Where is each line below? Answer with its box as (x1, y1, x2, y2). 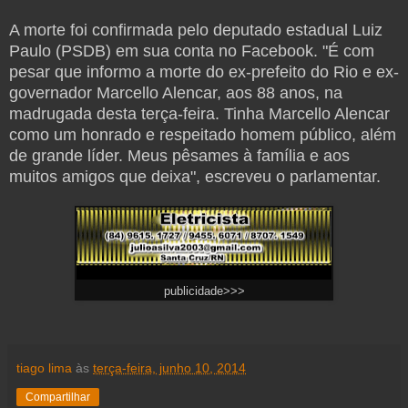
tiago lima (16, 360, 72, 375)
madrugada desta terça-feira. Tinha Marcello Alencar (9, 105, 390, 124)
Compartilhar (25, 390, 90, 403)
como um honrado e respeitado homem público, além (9, 126, 396, 145)
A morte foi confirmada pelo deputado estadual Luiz (9, 21, 382, 40)
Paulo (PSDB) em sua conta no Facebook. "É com (9, 42, 374, 61)
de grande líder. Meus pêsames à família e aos (9, 147, 350, 166)
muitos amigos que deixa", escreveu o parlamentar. (9, 168, 381, 187)
